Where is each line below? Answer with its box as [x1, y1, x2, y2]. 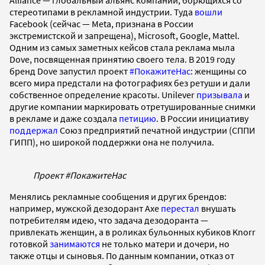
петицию [119, 112, 156, 125]
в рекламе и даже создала [9, 112, 119, 125]
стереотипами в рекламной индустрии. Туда [9, 6, 195, 18]
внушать [199, 202, 236, 215]
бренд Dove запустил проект [9, 65, 130, 77]
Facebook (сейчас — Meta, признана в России [9, 18, 193, 30]
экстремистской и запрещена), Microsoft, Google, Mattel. [9, 30, 240, 42]
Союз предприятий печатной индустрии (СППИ [58, 124, 256, 137]
